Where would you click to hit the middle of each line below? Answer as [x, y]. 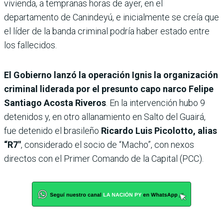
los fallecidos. [30, 45]
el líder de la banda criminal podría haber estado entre [107, 31]
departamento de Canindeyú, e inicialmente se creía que [111, 17]
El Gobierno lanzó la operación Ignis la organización [111, 75]
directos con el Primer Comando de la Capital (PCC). [104, 159]
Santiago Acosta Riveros [55, 103]
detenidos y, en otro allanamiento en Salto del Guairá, [105, 117]
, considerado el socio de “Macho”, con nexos [108, 145]
